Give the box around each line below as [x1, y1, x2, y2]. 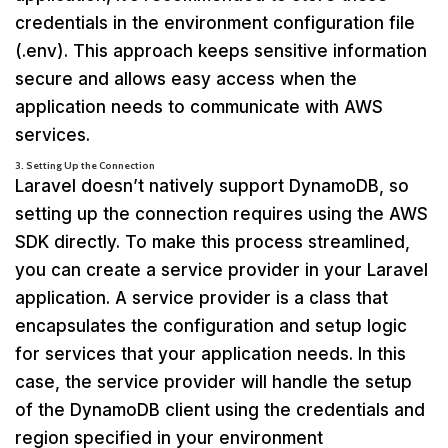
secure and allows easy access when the [15, 68, 357, 89]
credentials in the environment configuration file [15, 12, 415, 33]
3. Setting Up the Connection [15, 158, 155, 172]
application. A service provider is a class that [15, 287, 388, 308]
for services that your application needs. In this [15, 343, 406, 364]
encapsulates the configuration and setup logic [15, 315, 407, 336]
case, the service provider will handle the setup [15, 371, 412, 392]
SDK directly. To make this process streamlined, [15, 231, 410, 252]
